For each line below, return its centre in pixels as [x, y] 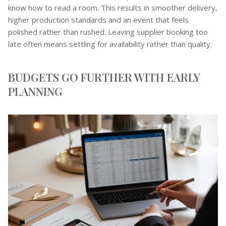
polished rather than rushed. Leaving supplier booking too [108, 32]
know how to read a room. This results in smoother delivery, [113, 8]
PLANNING [35, 92]
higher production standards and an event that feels [98, 20]
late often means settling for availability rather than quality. [110, 44]
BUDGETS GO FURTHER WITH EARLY [104, 77]
